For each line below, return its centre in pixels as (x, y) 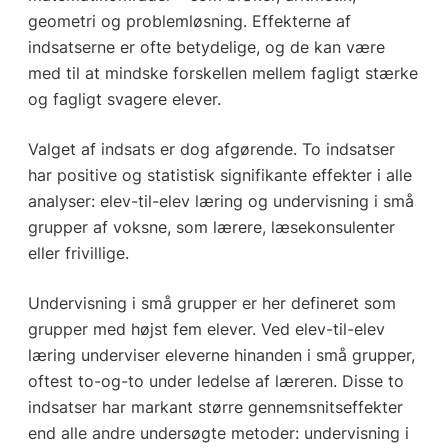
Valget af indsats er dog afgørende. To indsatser (211, 148)
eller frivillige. (78, 252)
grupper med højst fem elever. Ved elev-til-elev (206, 328)
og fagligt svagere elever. (124, 98)
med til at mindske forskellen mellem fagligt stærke (222, 72)
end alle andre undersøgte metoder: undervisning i (218, 432)
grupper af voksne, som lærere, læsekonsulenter (211, 226)
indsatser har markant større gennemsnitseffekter (215, 406)
